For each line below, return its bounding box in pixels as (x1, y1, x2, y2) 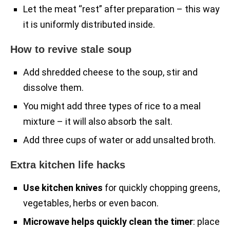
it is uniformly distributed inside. (23, 19, 155, 30)
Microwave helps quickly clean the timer (23, 216, 193, 227)
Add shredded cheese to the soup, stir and (23, 67, 198, 78)
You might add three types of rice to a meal (23, 101, 201, 112)
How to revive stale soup (10, 44, 131, 55)
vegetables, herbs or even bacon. (23, 198, 159, 209)
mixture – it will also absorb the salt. (23, 116, 172, 127)
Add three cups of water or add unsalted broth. (23, 135, 216, 146)
